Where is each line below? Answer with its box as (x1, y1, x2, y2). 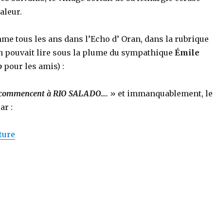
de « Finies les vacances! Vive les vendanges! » (14, 128, 198, 139)
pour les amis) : (1, 61, 64, 71)
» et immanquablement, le (108, 88, 213, 98)
